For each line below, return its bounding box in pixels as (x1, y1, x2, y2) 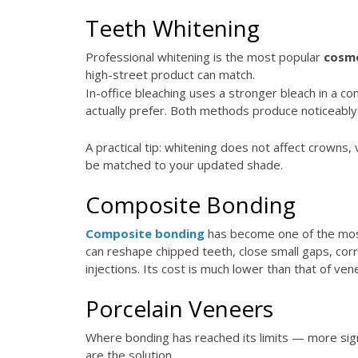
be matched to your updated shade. (86, 156, 283, 173)
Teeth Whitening (86, 12, 260, 43)
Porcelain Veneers (86, 292, 273, 324)
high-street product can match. (86, 66, 255, 82)
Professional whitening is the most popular (86, 48, 324, 65)
